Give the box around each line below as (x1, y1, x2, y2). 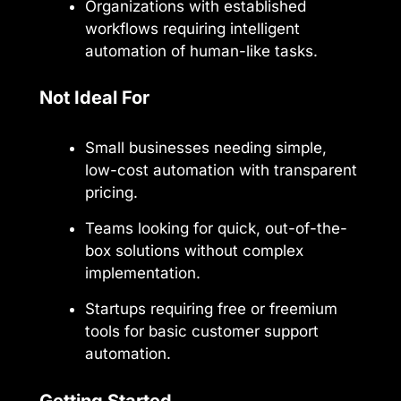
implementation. (85, 264, 200, 283)
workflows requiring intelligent (85, 19, 300, 38)
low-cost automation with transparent (85, 161, 357, 180)
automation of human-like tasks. (85, 41, 318, 60)
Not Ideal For (39, 87, 149, 109)
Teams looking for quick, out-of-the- (85, 219, 347, 238)
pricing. (85, 183, 138, 202)
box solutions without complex (85, 242, 303, 260)
